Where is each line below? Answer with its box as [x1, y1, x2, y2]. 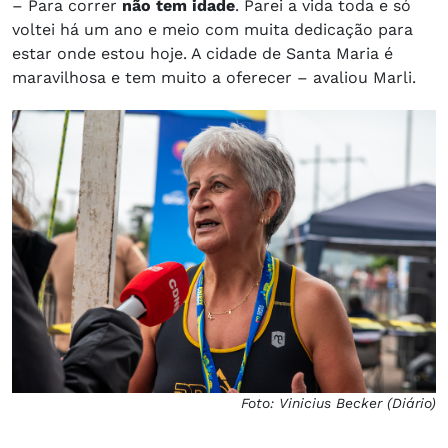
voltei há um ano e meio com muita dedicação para [12, 19, 413, 39]
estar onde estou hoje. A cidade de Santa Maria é [12, 43, 393, 63]
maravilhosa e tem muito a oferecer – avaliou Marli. [12, 67, 416, 87]
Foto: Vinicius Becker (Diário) [241, 394, 436, 411]
